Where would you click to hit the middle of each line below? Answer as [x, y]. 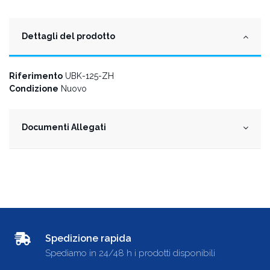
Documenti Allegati [64, 127]
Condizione [34, 89]
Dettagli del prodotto [68, 36]
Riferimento [36, 76]
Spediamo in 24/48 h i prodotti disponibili [130, 253]
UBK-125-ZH [89, 76]
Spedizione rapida [88, 239]
